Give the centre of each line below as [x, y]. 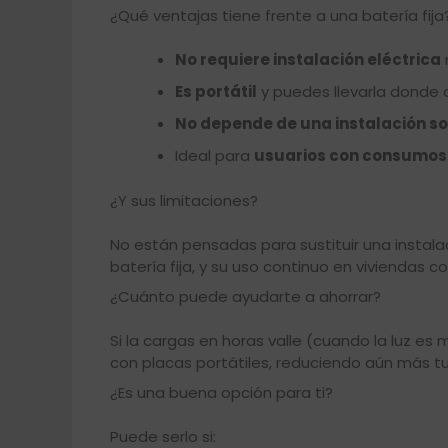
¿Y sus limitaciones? [183, 200]
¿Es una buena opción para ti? [221, 392]
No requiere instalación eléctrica [307, 60]
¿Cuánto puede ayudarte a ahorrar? [245, 296]
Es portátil [215, 92]
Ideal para [214, 156]
